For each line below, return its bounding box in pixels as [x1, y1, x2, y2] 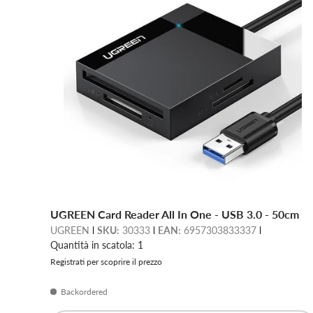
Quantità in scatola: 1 [50, 239, 143, 252]
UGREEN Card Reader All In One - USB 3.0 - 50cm [50, 208, 299, 221]
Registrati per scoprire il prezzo [50, 256, 162, 268]
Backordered [61, 286, 108, 298]
